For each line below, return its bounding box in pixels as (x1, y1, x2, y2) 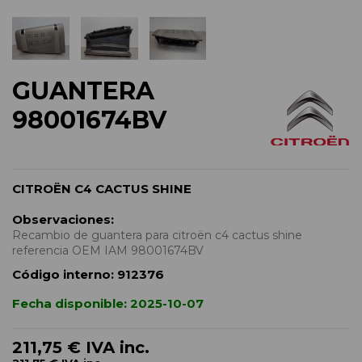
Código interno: (12, 267, 114, 283)
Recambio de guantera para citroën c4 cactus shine (12, 228, 302, 243)
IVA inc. (86, 338, 149, 358)
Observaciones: (12, 212, 114, 228)
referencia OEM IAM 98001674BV (12, 243, 204, 259)
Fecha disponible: (12, 296, 127, 312)
